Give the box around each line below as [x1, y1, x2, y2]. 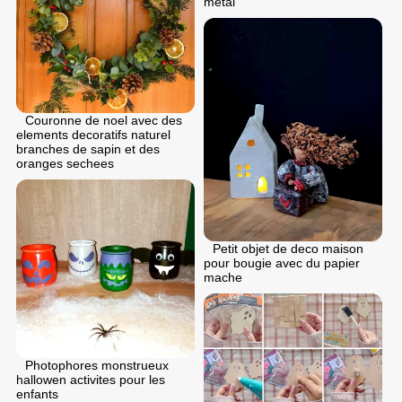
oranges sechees [16, 155, 114, 170]
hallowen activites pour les [16, 371, 165, 387]
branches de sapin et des [16, 141, 160, 156]
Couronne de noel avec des [25, 112, 182, 127]
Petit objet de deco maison [213, 240, 363, 256]
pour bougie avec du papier [204, 255, 360, 270]
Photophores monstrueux [25, 357, 169, 372]
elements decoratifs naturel [16, 127, 170, 142]
